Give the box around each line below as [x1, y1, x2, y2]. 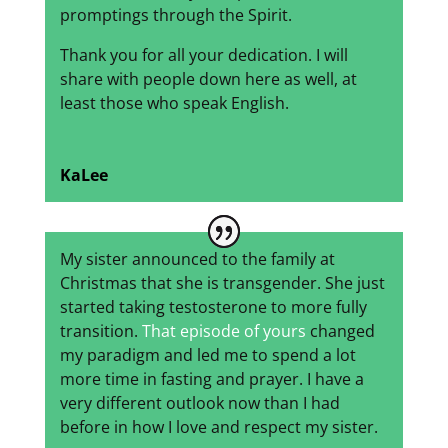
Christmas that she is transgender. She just [59, 272, 385, 295]
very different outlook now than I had [59, 392, 340, 415]
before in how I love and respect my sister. [59, 416, 378, 439]
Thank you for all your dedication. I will [59, 44, 348, 67]
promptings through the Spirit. [59, 4, 292, 27]
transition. [59, 320, 142, 343]
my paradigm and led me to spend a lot [59, 344, 356, 367]
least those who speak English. [59, 92, 289, 115]
